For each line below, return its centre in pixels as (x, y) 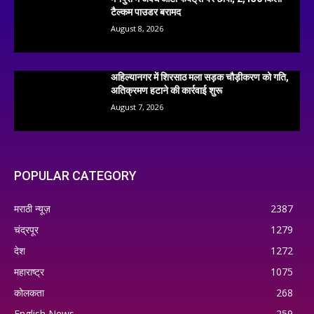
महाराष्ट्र (29, 271)
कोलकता (29, 292)
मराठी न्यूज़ (32, 208)
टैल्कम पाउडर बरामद (146, 12)
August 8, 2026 (137, 29)
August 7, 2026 (137, 107)
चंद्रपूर (26, 229)
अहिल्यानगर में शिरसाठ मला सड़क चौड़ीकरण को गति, (200, 77)
